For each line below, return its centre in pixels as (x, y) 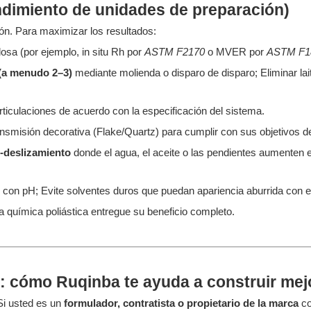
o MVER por (237, 52)
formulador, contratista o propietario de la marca (183, 303)
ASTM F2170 (176, 52)
